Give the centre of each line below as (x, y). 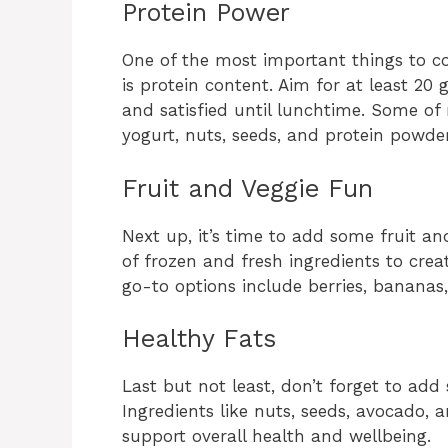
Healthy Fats (199, 338)
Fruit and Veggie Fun (247, 188)
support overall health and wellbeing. (276, 436)
